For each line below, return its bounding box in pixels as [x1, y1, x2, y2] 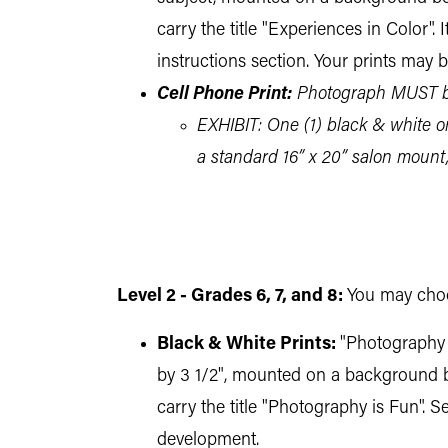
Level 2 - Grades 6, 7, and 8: [117, 287, 343, 306]
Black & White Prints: [157, 335, 336, 354]
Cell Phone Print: [157, 85, 292, 104]
